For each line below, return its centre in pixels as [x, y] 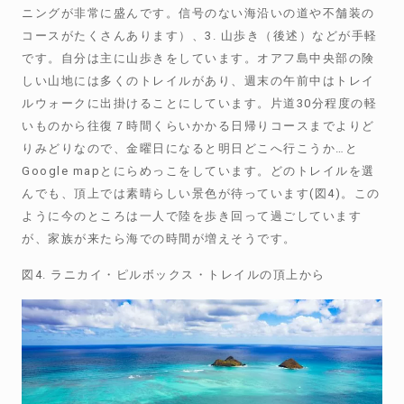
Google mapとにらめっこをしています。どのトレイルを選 [198, 171]
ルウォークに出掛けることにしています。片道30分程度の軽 [200, 103]
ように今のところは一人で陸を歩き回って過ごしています [192, 216]
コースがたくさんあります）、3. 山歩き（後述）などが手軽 [200, 36]
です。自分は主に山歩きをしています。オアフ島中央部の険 [198, 58]
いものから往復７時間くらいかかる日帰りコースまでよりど [198, 126]
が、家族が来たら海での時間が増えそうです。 [159, 239]
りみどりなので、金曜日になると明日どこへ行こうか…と [190, 148]
